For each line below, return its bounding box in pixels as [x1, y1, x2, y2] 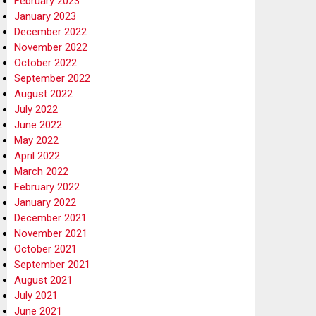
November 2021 [14, 226, 87, 240]
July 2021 [14, 288, 58, 302]
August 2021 [14, 273, 73, 286]
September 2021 [14, 257, 90, 271]
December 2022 [14, 25, 87, 38]
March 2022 [14, 164, 68, 178]
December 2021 [14, 211, 87, 224]
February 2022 [14, 180, 80, 193]
